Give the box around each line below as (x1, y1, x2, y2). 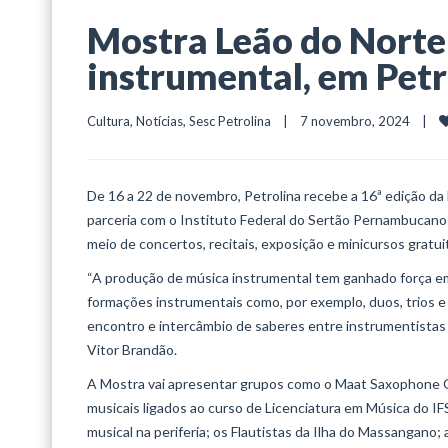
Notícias (136, 113, 183, 130)
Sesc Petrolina (189, 113, 271, 130)
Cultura (87, 113, 130, 130)
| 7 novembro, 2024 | (271, 113, 439, 130)
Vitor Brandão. (87, 341, 177, 359)
